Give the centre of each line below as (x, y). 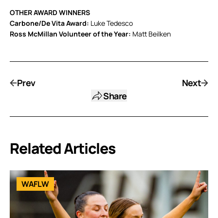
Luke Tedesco (111, 23)
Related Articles (63, 148)
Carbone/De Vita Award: (49, 23)
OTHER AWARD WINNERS (50, 13)
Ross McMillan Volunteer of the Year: (70, 34)
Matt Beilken (151, 34)
